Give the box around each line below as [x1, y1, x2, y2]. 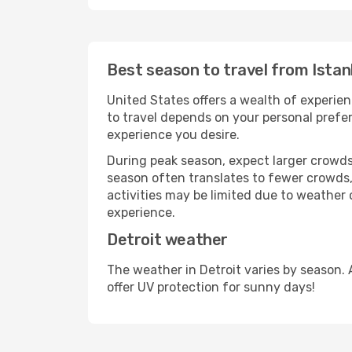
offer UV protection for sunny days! [107, 280, 315, 295]
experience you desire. [107, 127, 240, 142]
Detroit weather [107, 230, 228, 249]
